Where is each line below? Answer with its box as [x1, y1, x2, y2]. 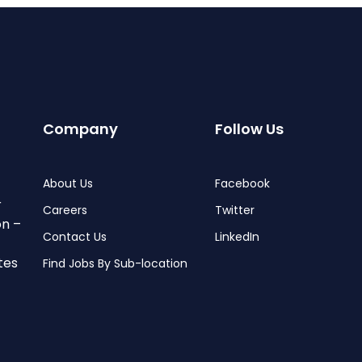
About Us [43, 175, 94, 192]
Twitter [214, 201, 255, 218]
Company [43, 118, 119, 139]
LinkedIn [214, 228, 259, 245]
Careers [43, 201, 88, 218]
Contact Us [43, 228, 107, 245]
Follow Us [214, 118, 284, 139]
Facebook [214, 175, 270, 192]
